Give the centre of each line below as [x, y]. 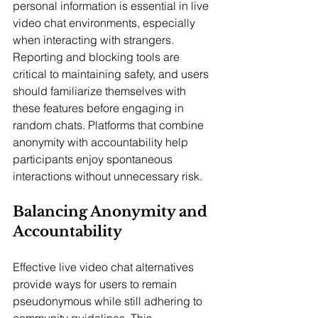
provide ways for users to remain [96, 284]
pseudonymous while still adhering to [109, 301]
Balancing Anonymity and [112, 212]
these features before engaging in [100, 108]
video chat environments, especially [105, 23]
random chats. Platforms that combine [110, 125]
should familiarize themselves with [101, 91]
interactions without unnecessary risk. [108, 176]
